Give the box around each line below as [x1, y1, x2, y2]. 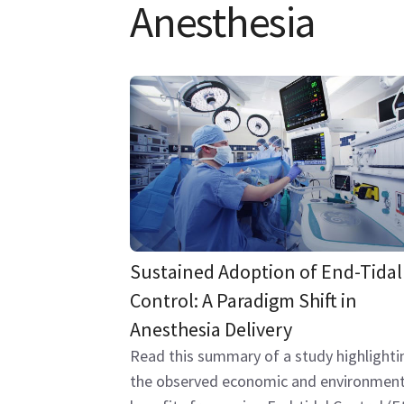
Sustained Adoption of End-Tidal [130, 259, 402, 285]
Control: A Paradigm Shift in [130, 288, 357, 314]
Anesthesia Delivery [130, 317, 292, 343]
